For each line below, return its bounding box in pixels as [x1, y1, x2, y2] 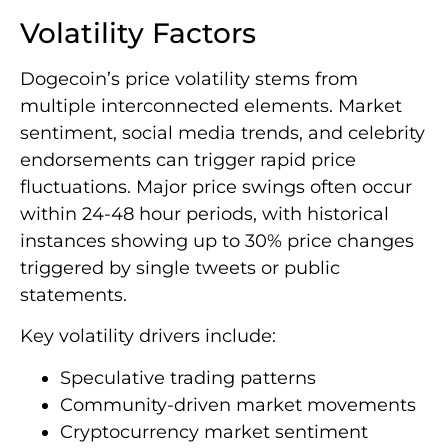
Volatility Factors [20, 16, 256, 51]
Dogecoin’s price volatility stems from [20, 68, 358, 91]
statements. [20, 284, 127, 307]
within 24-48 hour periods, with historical [20, 203, 389, 226]
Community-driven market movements [60, 393, 416, 416]
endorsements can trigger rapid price [20, 149, 356, 172]
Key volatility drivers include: [20, 325, 276, 348]
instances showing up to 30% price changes [20, 230, 414, 253]
